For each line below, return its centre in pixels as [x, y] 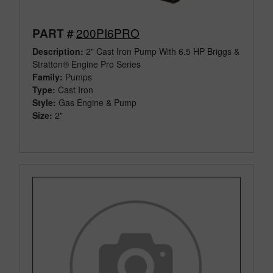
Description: [58, 51]
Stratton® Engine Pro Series [87, 64]
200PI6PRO [108, 32]
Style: [44, 102]
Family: [48, 76]
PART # [53, 33]
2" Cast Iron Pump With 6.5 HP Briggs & [161, 51]
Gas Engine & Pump [97, 102]
